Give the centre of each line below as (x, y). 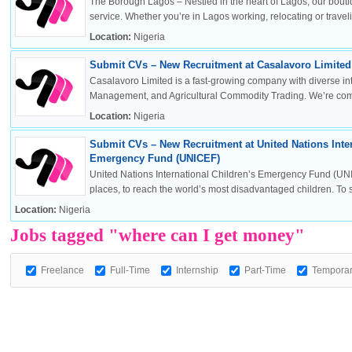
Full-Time (130, 270)
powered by (250, 290)
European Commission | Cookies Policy (248, 147)
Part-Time (265, 270)
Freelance (62, 270)
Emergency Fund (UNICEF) (154, 158)
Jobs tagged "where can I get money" (157, 235)
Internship (197, 270)
